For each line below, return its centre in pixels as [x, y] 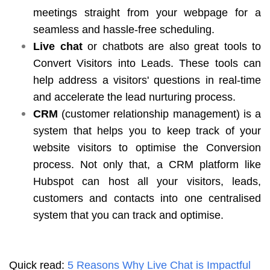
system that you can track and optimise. [128, 215]
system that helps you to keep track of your [147, 130]
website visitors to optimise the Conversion [147, 147]
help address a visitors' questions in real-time [147, 80]
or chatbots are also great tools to [171, 46]
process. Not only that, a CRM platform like [147, 164]
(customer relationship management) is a [159, 114]
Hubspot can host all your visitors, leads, [147, 181]
